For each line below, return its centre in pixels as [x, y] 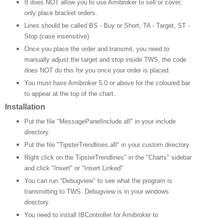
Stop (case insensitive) [56, 36]
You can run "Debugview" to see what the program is [98, 181]
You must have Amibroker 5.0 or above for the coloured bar [107, 83]
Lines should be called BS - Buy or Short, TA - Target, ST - [107, 25]
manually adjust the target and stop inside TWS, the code [105, 59]
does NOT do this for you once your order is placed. [97, 70]
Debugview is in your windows [127, 192]
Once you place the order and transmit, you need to [97, 49]
